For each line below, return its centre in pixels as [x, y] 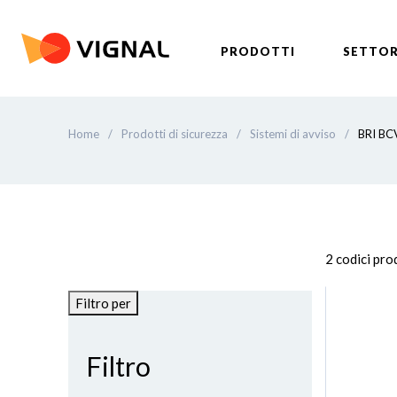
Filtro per [103, 303]
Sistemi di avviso [293, 134]
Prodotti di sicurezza [175, 134]
